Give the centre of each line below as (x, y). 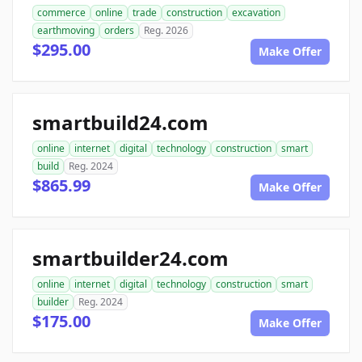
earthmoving (66, 30)
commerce (61, 12)
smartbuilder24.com (130, 258)
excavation (256, 12)
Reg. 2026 (166, 30)
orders (119, 30)
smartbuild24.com (120, 122)
